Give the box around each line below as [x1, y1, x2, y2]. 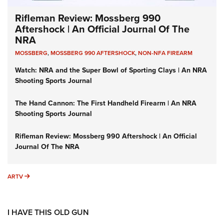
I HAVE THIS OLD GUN [7, 206, 89, 218]
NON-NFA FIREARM [138, 48, 192, 57]
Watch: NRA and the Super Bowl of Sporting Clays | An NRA [15, 64, 207, 75]
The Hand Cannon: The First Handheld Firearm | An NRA [15, 97, 196, 108]
